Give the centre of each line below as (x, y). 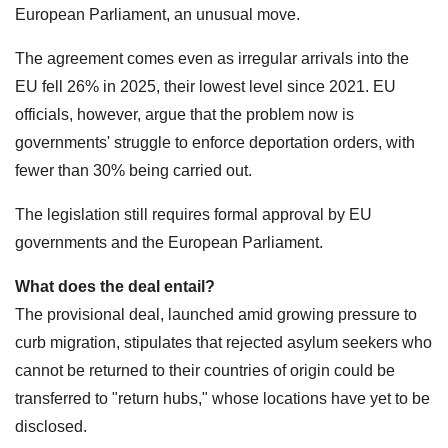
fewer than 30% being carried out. (133, 170)
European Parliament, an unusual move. (157, 14)
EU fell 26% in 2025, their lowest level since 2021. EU (205, 86)
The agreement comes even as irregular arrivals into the (212, 58)
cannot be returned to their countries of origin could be (205, 370)
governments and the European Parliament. (169, 242)
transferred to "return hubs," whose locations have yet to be (222, 398)
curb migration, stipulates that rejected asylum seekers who (223, 342)
